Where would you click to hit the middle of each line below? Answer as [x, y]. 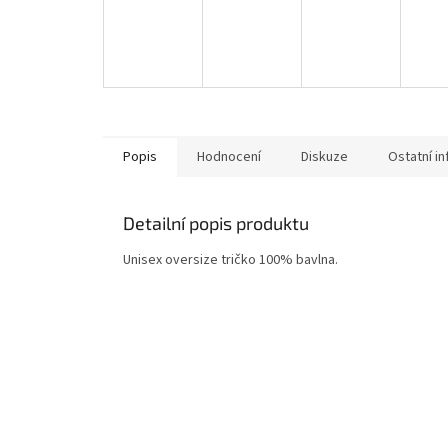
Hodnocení [229, 157]
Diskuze [324, 157]
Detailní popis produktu [216, 223]
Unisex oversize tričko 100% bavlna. [230, 260]
